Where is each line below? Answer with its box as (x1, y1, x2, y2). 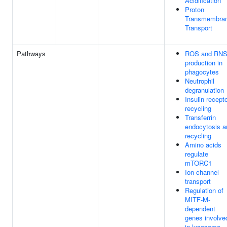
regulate (185, 149, 208, 159)
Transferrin (185, 112, 216, 122)
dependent (185, 204, 215, 213)
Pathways (17, 49, 46, 58)
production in (185, 58, 222, 67)
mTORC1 (185, 158, 212, 168)
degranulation (185, 85, 224, 95)
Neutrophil (185, 76, 214, 86)
